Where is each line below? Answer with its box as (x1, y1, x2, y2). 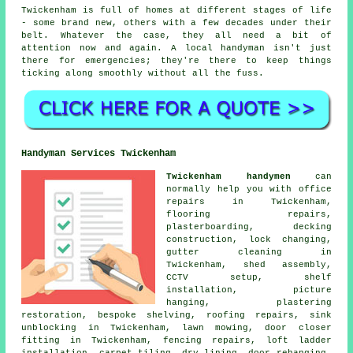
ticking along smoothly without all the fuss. (21, 69, 265, 79)
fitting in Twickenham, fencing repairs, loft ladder (21, 335, 332, 345)
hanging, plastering (166, 297, 332, 307)
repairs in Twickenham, (166, 196, 332, 206)
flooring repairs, (166, 209, 332, 219)
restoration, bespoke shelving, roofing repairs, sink (21, 310, 332, 320)
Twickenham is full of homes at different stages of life (21, 6, 332, 16)
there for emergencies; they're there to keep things (21, 56, 332, 66)
